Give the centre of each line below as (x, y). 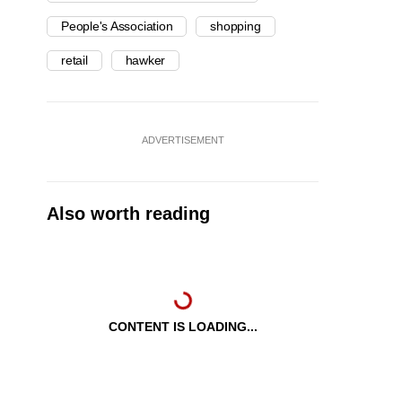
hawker (145, 61)
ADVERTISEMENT (183, 140)
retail (74, 61)
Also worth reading (128, 214)
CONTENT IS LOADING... (183, 327)
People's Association (117, 26)
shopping (236, 26)
